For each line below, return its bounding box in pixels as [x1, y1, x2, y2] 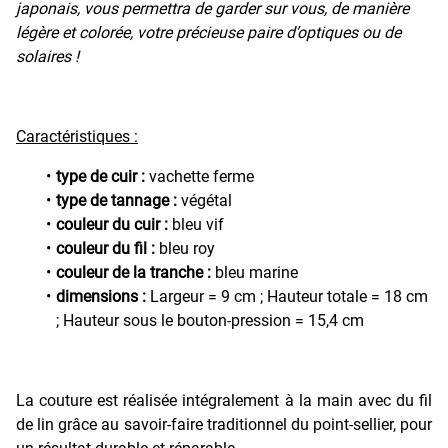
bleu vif [168, 214, 224, 234]
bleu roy [155, 238, 215, 258]
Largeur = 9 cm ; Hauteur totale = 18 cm [150, 286, 428, 306]
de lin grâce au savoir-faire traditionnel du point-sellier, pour [16, 414, 432, 434]
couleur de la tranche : [56, 262, 211, 282]
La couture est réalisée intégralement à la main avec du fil [16, 390, 432, 410]
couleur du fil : [56, 238, 155, 258]
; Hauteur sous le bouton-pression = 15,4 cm [56, 310, 364, 330]
